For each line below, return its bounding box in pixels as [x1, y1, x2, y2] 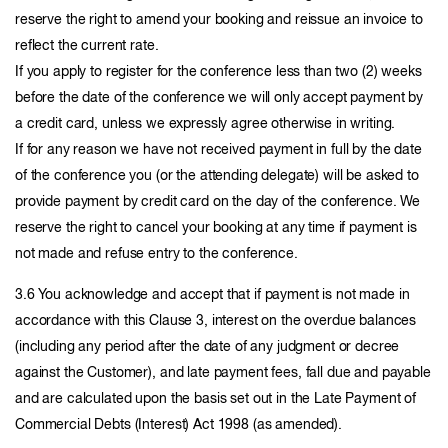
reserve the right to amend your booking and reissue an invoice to [15, 13, 423, 27]
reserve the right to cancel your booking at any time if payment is [15, 221, 417, 235]
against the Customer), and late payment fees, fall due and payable [15, 366, 431, 380]
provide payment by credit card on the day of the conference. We [15, 195, 421, 209]
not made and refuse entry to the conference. [15, 247, 298, 261]
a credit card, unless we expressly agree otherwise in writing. [15, 117, 396, 131]
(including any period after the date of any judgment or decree [15, 340, 400, 354]
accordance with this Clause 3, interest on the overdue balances [15, 314, 417, 328]
